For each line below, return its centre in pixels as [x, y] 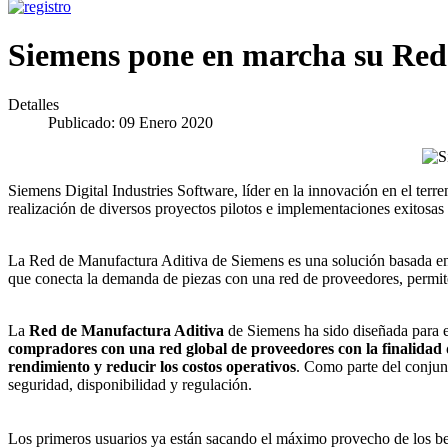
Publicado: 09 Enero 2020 [130, 122]
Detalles [33, 104]
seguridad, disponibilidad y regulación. [130, 384]
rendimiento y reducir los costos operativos [152, 366]
